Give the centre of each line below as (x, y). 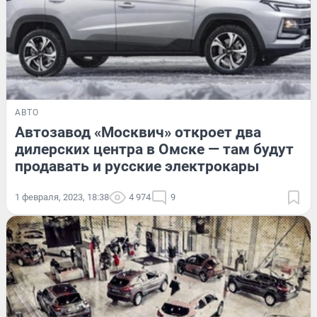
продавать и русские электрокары (137, 167)
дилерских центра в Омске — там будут (154, 150)
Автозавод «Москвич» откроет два (138, 133)
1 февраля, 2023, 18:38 (62, 197)
